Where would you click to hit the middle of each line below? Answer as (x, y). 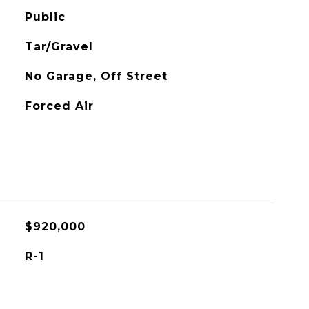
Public (45, 17)
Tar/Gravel (59, 47)
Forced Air (59, 106)
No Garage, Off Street (96, 76)
